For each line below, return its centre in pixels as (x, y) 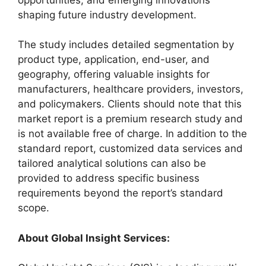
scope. (34, 208)
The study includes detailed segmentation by (126, 45)
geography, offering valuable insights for (114, 74)
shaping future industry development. (107, 15)
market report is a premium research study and (130, 119)
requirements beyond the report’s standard (121, 193)
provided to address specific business (109, 178)
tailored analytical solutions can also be (112, 163)
